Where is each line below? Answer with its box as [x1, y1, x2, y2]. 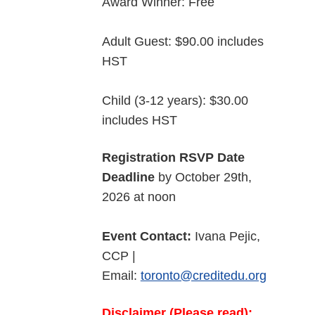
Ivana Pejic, [191, 229, 260, 244]
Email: [101, 269, 141, 283]
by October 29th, [154, 170, 252, 185]
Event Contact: [101, 229, 191, 244]
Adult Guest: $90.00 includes [101, 34, 264, 49]
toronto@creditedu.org [140, 269, 266, 283]
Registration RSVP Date [101, 150, 245, 165]
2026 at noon [101, 190, 176, 205]
